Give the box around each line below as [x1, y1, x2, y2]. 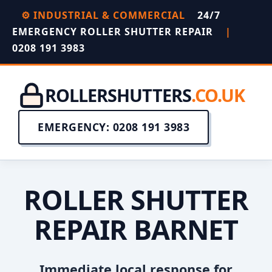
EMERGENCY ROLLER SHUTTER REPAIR [12, 25, 216, 38]
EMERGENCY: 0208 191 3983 [38, 120, 189, 134]
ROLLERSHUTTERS [45, 83, 191, 107]
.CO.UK [191, 83, 245, 107]
